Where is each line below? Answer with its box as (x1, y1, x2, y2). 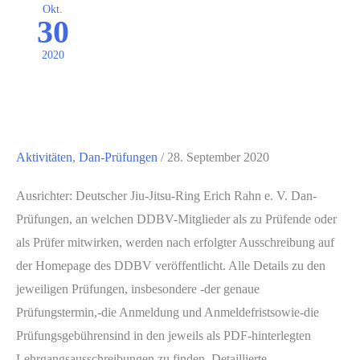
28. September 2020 (167, 149, 269, 164)
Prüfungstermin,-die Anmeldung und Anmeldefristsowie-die (16, 305, 319, 319)
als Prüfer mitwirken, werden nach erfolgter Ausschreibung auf (16, 235, 334, 249)
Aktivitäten (16, 149, 72, 164)
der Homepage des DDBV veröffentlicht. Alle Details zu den (16, 258, 325, 272)
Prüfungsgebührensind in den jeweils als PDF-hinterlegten (16, 328, 311, 342)
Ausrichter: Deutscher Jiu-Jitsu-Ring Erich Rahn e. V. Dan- (16, 188, 317, 202)
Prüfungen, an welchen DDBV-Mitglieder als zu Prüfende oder (16, 211, 337, 226)
